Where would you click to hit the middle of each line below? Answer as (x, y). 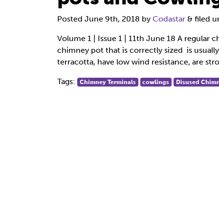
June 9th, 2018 (112, 19)
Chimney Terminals (108, 82)
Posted (71, 19)
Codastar (169, 19)
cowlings (156, 82)
